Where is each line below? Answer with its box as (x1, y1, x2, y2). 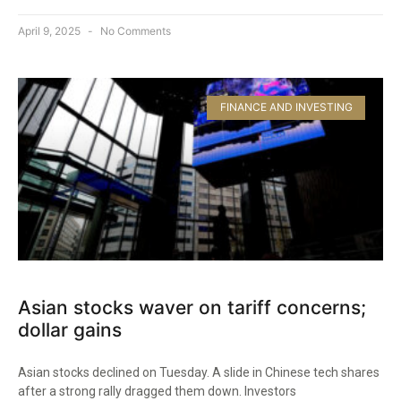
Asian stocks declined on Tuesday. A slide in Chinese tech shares (18, 365, 380, 380)
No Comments (98, 24, 171, 38)
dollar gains (18, 319, 122, 342)
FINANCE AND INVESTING (219, 100, 353, 115)
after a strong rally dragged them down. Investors (18, 384, 296, 399)
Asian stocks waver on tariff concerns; (18, 296, 366, 320)
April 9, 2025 (18, 24, 83, 38)
